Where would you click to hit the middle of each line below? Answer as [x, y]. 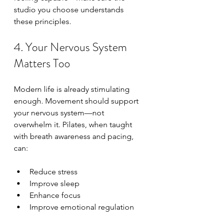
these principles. [42, 21]
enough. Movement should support [77, 101]
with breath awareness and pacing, [75, 136]
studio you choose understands [70, 10]
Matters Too [42, 63]
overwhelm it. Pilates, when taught [74, 124]
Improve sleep [55, 183]
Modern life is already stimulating [73, 89]
